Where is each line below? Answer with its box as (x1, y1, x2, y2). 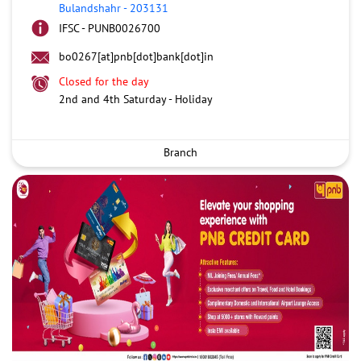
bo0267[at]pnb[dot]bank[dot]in (59, 48, 214, 64)
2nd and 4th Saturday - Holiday (59, 91, 213, 106)
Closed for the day (59, 73, 149, 89)
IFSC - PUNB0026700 (59, 20, 160, 35)
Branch (164, 144, 197, 160)
